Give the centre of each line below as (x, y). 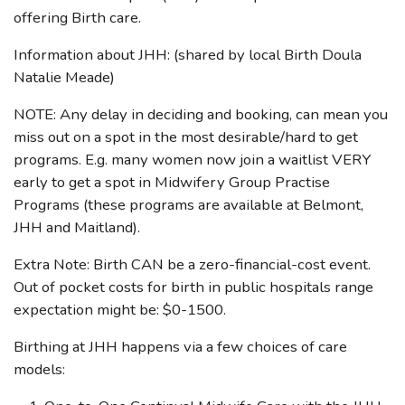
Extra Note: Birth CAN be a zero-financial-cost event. (192, 264)
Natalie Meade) (64, 77)
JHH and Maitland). (77, 227)
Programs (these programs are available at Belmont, (188, 205)
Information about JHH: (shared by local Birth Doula (188, 55)
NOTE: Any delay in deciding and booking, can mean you (201, 114)
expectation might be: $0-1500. (120, 310)
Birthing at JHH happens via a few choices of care (180, 347)
